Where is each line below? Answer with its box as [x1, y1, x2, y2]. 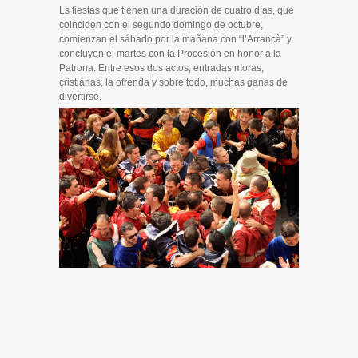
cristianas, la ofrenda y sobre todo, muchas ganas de [59, 76, 288, 88]
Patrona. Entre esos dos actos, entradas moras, [59, 62, 264, 74]
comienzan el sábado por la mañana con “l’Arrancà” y [59, 33, 292, 45]
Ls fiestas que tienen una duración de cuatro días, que [59, 4, 294, 16]
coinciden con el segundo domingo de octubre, [59, 18, 263, 30]
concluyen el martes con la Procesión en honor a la [59, 47, 281, 59]
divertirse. [59, 90, 101, 102]
